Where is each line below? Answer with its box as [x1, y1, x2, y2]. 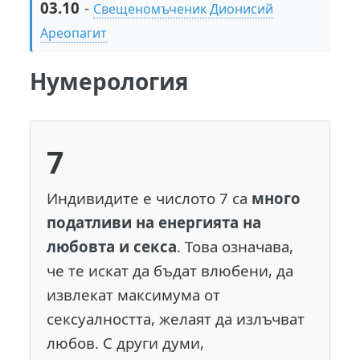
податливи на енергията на [47, 212, 262, 233]
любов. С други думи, [47, 333, 205, 354]
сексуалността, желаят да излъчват [47, 309, 305, 329]
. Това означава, [177, 236, 294, 257]
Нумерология [30, 66, 190, 97]
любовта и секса [47, 236, 178, 257]
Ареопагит [40, 24, 108, 43]
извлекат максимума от [47, 284, 221, 305]
